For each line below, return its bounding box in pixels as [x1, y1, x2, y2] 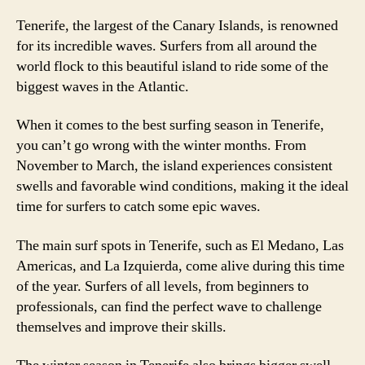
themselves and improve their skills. [16, 317, 226, 336]
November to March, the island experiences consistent [16, 156, 332, 175]
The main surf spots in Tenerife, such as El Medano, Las [16, 235, 344, 255]
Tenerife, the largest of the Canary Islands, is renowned [16, 15, 338, 35]
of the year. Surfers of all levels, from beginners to [16, 276, 309, 296]
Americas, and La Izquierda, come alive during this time [16, 256, 345, 275]
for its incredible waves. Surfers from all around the [16, 36, 317, 55]
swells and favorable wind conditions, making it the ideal [16, 177, 349, 196]
